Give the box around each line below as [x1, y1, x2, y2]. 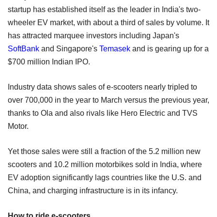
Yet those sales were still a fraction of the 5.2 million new [8, 147, 201, 155]
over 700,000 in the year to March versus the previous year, [8, 95, 209, 104]
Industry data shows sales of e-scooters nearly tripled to [8, 82, 197, 91]
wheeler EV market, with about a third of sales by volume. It [8, 18, 209, 27]
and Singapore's [39, 44, 99, 53]
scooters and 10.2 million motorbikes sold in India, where [8, 160, 202, 169]
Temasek [99, 44, 130, 53]
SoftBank [8, 44, 39, 53]
